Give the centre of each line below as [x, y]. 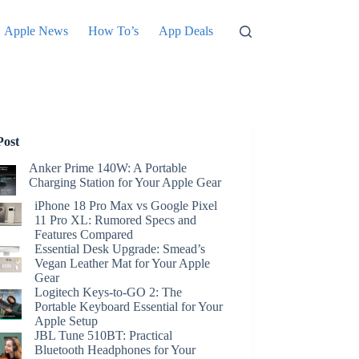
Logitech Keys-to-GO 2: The [109, 292]
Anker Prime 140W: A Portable [107, 167]
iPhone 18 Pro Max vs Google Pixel [126, 206]
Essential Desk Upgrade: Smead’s [120, 249]
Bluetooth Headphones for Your [115, 350]
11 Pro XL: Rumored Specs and [116, 220]
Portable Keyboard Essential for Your [129, 307]
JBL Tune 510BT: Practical [104, 336]
